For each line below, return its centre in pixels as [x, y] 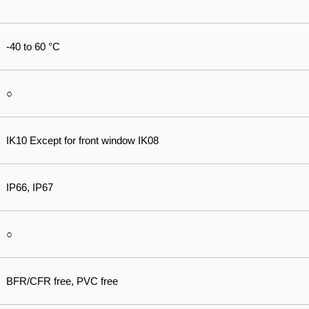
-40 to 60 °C [33, 47]
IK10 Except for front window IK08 [82, 140]
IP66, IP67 [30, 187]
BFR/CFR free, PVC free [62, 281]
